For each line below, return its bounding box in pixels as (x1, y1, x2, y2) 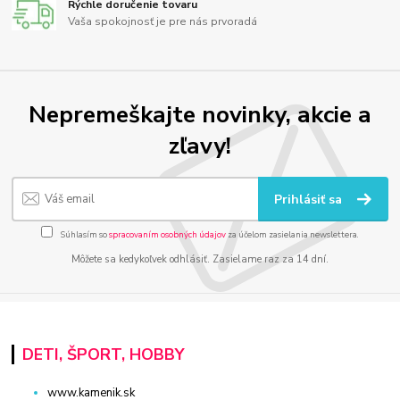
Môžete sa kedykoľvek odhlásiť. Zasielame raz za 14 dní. (71, 252, 329, 266)
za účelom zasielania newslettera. (226, 228, 359, 240)
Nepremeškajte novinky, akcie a (29, 97, 371, 130)
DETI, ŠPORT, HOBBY (21, 344, 184, 366)
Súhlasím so (59, 228, 109, 240)
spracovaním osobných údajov (109, 228, 226, 240)
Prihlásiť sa (274, 191, 346, 209)
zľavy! (169, 129, 231, 162)
